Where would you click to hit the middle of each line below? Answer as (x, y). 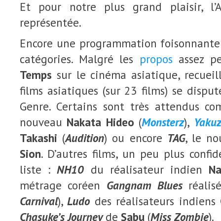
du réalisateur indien (147, 169)
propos (156, 59)
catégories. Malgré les (80, 59)
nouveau (43, 122)
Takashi (38, 138)
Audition (85, 138)
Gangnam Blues (145, 185)
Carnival (39, 201)
